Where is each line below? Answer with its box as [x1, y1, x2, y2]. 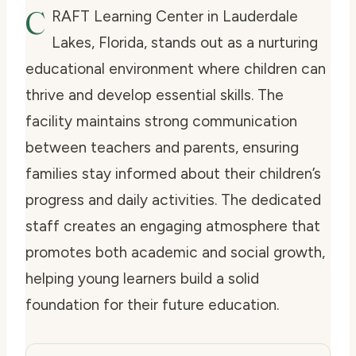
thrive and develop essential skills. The [25, 86, 284, 105]
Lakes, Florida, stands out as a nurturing [52, 33, 318, 52]
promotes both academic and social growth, [25, 243, 325, 262]
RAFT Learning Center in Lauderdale [52, 7, 298, 26]
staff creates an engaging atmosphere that [25, 217, 320, 236]
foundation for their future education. [25, 296, 279, 315]
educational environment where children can [25, 60, 326, 79]
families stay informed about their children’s [25, 164, 321, 184]
